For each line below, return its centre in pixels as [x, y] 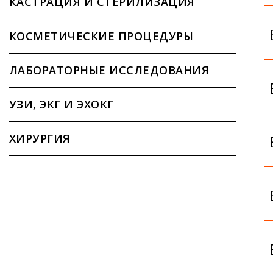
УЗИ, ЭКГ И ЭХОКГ [62, 104]
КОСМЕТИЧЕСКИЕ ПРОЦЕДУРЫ [101, 36]
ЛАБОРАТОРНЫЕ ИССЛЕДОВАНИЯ [109, 70]
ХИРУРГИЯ [40, 138]
